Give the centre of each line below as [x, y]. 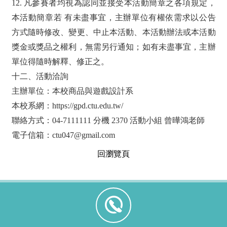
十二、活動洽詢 [40, 76]
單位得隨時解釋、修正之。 [60, 61]
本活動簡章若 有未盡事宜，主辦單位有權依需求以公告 [113, 17]
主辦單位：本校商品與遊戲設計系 [72, 91]
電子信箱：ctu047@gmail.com [63, 135]
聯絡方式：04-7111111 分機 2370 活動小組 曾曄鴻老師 [108, 120]
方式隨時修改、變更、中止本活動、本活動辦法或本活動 [113, 32]
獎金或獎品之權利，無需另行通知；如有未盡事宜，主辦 [113, 47]
